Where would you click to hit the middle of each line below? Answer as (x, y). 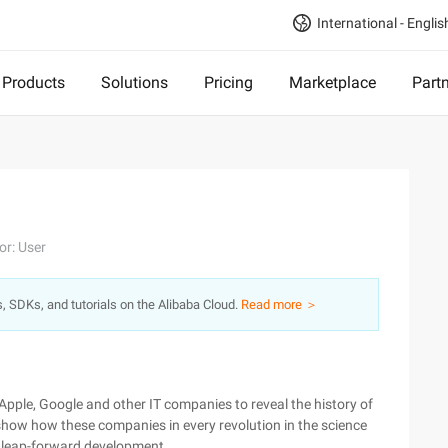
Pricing (228, 82)
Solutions (134, 82)
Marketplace (332, 82)
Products (33, 82)
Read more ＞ (279, 304)
